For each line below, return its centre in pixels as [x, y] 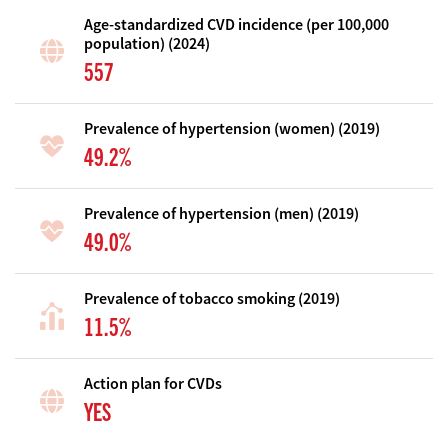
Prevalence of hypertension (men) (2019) [221, 213]
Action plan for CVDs [153, 383]
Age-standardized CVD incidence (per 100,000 [236, 24]
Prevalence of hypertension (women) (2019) [232, 128]
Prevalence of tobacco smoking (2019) [212, 298]
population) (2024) [147, 43]
